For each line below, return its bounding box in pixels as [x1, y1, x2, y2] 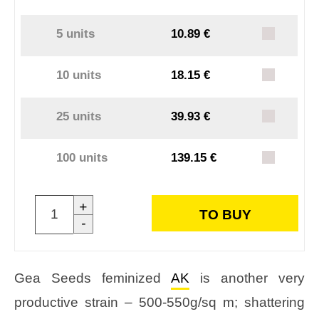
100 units [56, 150, 108, 164]
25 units [56, 109, 102, 123]
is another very [189, 270, 305, 286]
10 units [56, 68, 102, 82]
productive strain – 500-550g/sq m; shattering [14, 294, 305, 310]
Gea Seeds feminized [14, 270, 171, 286]
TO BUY [199, 206, 251, 222]
